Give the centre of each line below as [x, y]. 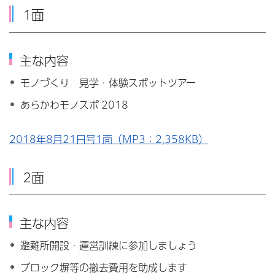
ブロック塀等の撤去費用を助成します [103, 268]
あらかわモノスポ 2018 [74, 105]
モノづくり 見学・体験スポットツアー [108, 83]
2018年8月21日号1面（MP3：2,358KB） [109, 139]
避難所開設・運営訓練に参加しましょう [108, 246]
